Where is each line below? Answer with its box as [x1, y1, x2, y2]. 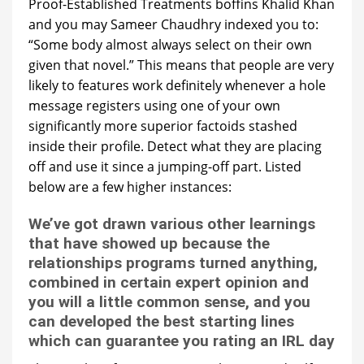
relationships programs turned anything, [28, 253, 318, 273]
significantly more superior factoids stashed [28, 117, 297, 136]
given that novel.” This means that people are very [28, 56, 334, 75]
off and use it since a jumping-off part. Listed [28, 158, 301, 176]
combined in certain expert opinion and [28, 273, 309, 292]
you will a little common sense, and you [28, 292, 310, 312]
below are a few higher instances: [28, 178, 232, 197]
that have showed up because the [28, 234, 270, 253]
